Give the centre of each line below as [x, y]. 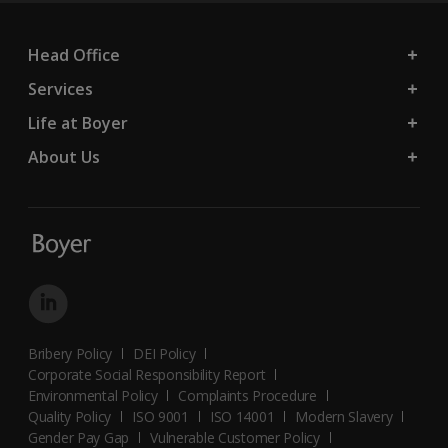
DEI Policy [164, 353]
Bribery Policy [70, 353]
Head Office [74, 54]
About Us [64, 156]
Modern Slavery [344, 416]
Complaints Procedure [247, 395]
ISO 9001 [160, 416]
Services [60, 88]
